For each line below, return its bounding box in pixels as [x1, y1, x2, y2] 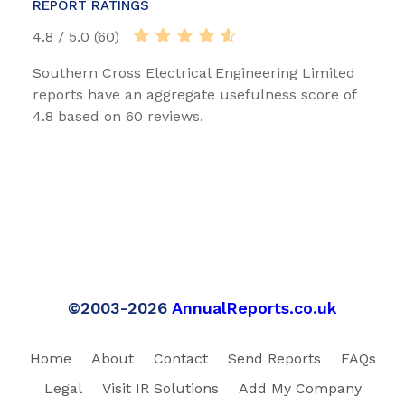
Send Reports [227, 349, 321, 367]
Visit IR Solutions [101, 379, 219, 397]
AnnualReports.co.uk [172, 297, 337, 317]
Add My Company [238, 379, 362, 397]
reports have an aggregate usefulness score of [33, 85, 356, 103]
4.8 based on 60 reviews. [33, 107, 203, 125]
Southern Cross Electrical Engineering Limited [33, 63, 355, 81]
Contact [153, 349, 208, 367]
